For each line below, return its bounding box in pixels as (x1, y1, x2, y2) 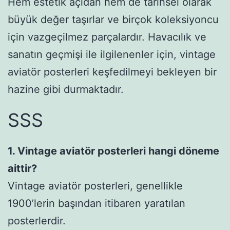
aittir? (8, 162, 37, 175)
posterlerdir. (8, 215, 66, 227)
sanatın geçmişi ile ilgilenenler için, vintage (8, 48, 216, 61)
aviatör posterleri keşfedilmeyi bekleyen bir (8, 66, 217, 79)
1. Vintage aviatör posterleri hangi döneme (8, 145, 219, 158)
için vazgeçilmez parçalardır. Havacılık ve (8, 31, 206, 44)
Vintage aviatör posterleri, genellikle (8, 180, 183, 193)
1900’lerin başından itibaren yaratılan (8, 197, 185, 210)
